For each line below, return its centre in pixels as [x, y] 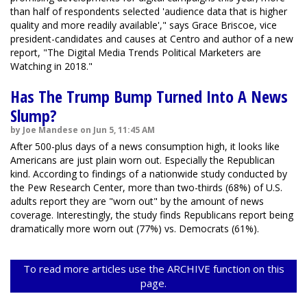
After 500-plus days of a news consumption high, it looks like [145, 146]
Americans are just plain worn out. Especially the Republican [143, 160]
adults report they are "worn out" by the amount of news [137, 201]
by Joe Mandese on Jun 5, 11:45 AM [83, 130]
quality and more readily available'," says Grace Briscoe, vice [144, 25]
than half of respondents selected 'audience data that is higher [149, 11]
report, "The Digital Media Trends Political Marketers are [136, 52]
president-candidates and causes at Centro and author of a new [152, 39]
